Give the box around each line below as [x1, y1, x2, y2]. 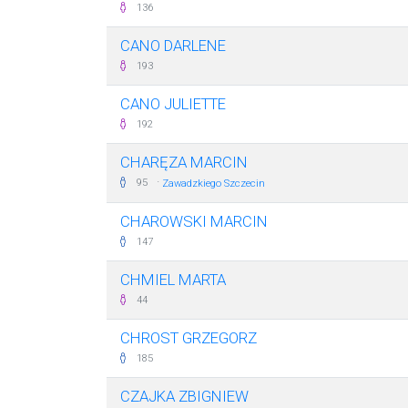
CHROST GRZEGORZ [120, 329, 257, 347]
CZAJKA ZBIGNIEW [120, 387, 249, 405]
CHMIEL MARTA [120, 270, 226, 289]
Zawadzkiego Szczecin [162, 178, 265, 189]
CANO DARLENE [120, 36, 226, 55]
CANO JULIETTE [120, 95, 226, 113]
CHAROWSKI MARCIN [120, 212, 268, 230]
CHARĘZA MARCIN [120, 153, 248, 171]
